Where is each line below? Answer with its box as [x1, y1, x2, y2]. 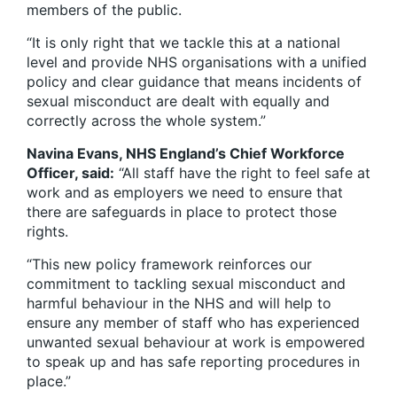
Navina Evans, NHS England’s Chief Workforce [27, 144, 345, 163]
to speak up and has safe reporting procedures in [27, 353, 360, 371]
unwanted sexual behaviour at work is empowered [27, 333, 365, 352]
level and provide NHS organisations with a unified [27, 53, 367, 72]
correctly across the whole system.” [27, 112, 266, 130]
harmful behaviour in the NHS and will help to [27, 294, 331, 313]
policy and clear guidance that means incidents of [27, 73, 362, 91]
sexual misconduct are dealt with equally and [27, 92, 330, 111]
